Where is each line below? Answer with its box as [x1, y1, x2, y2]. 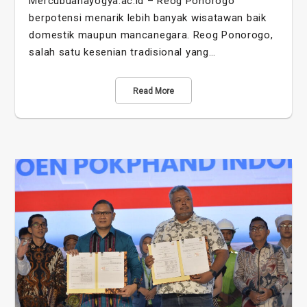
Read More [133, 86, 174, 97]
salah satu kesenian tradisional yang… [29, 46, 216, 59]
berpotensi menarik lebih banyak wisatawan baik [29, 12, 267, 25]
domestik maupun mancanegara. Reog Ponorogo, [29, 29, 273, 42]
